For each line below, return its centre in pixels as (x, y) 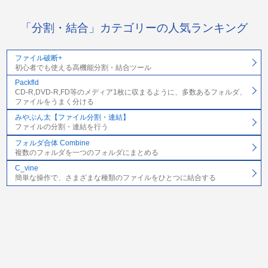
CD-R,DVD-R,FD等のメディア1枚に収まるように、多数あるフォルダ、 (130, 92)
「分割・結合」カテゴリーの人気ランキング (134, 28)
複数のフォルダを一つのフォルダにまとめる (86, 152)
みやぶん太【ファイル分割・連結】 (72, 118)
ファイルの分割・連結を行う (61, 127)
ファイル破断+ (38, 58)
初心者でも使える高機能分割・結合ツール (83, 67)
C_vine (26, 168)
